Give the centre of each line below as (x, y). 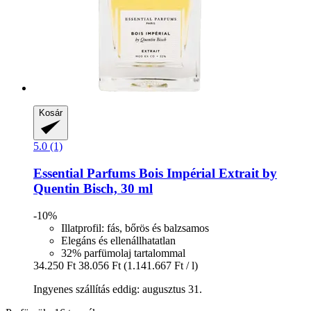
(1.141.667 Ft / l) (161, 265)
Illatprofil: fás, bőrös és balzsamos (135, 228)
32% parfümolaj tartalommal (123, 253)
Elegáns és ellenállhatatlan (118, 240)
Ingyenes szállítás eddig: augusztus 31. (118, 289)
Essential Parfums (84, 173)
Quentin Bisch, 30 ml (93, 188)
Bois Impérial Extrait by (206, 173)
